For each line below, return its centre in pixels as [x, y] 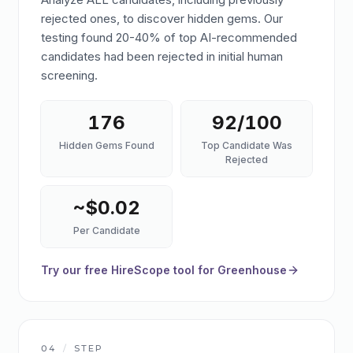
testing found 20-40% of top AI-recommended [169, 37]
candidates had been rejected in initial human [162, 56]
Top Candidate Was [247, 145]
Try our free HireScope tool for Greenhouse [164, 270]
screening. [69, 75]
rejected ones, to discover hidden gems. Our [162, 19]
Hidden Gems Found [106, 145]
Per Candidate [106, 230]
